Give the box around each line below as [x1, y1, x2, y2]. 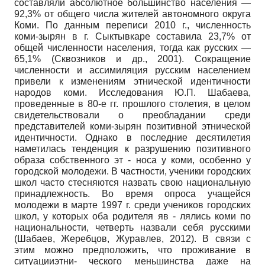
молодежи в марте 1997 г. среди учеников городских [14, 200, 251, 211]
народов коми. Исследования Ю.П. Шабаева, [14, 88, 251, 98]
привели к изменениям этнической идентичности [14, 76, 251, 87]
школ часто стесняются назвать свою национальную [14, 177, 251, 188]
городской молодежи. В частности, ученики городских [14, 166, 251, 177]
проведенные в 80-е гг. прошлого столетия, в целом [14, 99, 251, 109]
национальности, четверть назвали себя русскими [14, 222, 251, 233]
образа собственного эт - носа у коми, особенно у [14, 155, 251, 166]
